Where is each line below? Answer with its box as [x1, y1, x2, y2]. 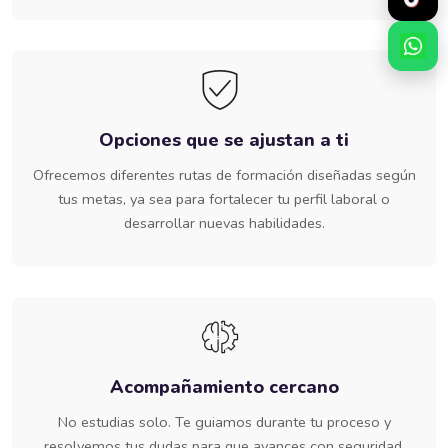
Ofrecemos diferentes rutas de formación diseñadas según [32, 164, 416, 185]
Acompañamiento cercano [109, 374, 339, 399]
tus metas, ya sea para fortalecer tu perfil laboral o [58, 188, 390, 209]
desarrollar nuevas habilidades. [123, 212, 325, 233]
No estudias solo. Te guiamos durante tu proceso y [57, 411, 391, 432]
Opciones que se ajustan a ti [99, 127, 349, 152]
